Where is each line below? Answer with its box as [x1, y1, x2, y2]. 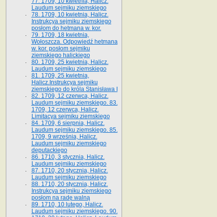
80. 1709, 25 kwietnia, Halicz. [31, 58, 108, 65]
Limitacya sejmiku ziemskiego [31, 112, 110, 120]
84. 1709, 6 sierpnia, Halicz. [31, 119, 105, 126]
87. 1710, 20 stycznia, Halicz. [31, 167, 108, 174]
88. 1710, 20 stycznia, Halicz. [31, 180, 108, 187]
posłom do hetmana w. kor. [31, 24, 101, 31]
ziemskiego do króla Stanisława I [31, 85, 118, 93]
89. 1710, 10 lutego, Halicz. [31, 201, 103, 208]
